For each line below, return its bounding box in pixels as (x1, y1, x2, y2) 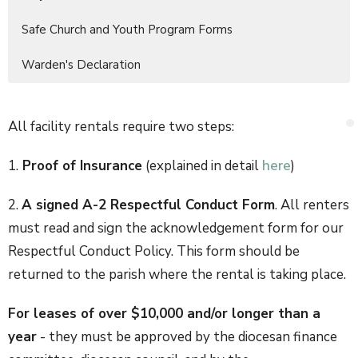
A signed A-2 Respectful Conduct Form (22, 196, 275, 214)
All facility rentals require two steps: (8, 117, 234, 136)
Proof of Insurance (22, 157, 142, 175)
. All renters (275, 196, 349, 214)
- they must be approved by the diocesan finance (40, 328, 337, 346)
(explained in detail (145, 157, 259, 175)
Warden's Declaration (22, 57, 141, 73)
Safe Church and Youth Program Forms (22, 22, 233, 38)
